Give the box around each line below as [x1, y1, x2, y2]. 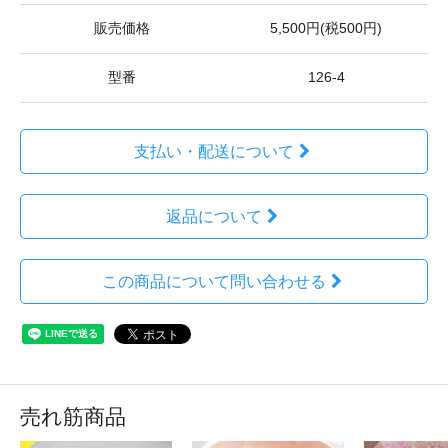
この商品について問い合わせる [101, 272, 326, 290]
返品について [165, 207, 262, 225]
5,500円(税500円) [270, 20, 382, 36]
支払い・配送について [133, 142, 294, 160]
